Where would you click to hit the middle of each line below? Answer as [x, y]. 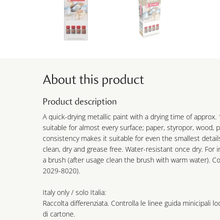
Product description [80, 102]
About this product [93, 80]
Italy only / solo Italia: [74, 192]
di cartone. [59, 214]
